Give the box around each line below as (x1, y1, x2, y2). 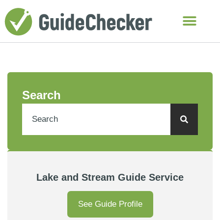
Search (22, 88, 61, 102)
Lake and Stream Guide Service (36, 171, 184, 183)
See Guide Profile (78, 199, 142, 209)
